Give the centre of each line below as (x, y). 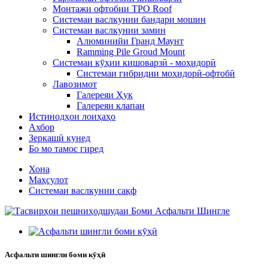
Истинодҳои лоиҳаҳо (72, 116)
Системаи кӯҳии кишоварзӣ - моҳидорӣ (134, 63)
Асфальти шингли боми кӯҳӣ (55, 255)
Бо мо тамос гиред (66, 149)
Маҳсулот (48, 180)
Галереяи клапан (111, 106)
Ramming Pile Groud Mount (131, 52)
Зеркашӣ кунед (60, 138)
